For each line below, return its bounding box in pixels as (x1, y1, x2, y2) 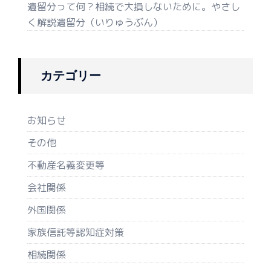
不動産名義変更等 (27, 158, 105, 172)
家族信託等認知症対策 (27, 225, 124, 239)
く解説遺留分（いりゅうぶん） (27, 15, 163, 29)
